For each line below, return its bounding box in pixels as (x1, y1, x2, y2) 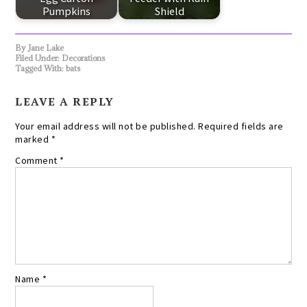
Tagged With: (15, 62, 66, 73)
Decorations (62, 52, 106, 63)
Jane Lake (28, 42, 64, 53)
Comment (15, 153, 60, 167)
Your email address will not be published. (15, 119, 196, 132)
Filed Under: (15, 52, 62, 63)
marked (15, 132, 51, 145)
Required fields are (198, 119, 284, 132)
